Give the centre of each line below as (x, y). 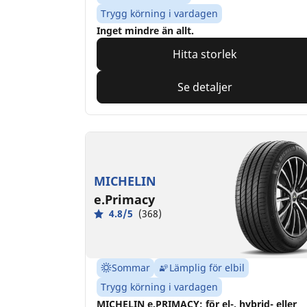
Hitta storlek (205, 54)
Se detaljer (205, 87)
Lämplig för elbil (207, 268)
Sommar (131, 268)
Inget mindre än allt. (145, 31)
